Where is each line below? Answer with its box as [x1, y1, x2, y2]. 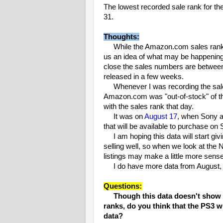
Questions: [104, 182, 142, 191]
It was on [104, 112, 144, 121]
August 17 [144, 112, 177, 121]
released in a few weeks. [104, 73, 184, 81]
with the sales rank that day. [104, 103, 194, 111]
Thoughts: [104, 33, 139, 41]
